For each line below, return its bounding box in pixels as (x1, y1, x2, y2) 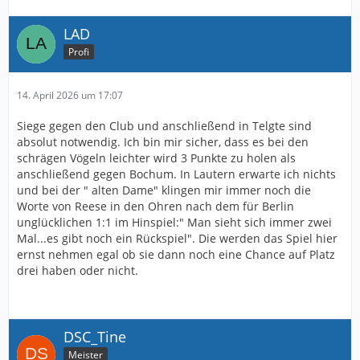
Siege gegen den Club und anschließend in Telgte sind (17, 117, 312, 133)
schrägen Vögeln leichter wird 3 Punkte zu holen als (17, 149, 296, 166)
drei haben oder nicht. (17, 262, 138, 278)
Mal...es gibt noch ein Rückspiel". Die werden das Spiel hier (17, 230, 337, 246)
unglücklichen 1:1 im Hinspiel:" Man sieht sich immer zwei (17, 214, 332, 230)
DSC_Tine (63, 326, 126, 346)
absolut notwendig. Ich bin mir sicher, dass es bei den (17, 133, 309, 149)
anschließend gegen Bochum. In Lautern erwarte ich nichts (17, 166, 336, 182)
